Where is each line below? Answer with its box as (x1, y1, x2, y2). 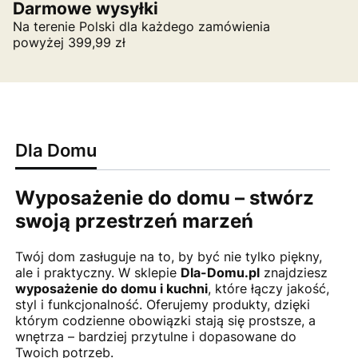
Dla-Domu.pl (180, 264, 260, 280)
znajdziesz (259, 264, 328, 280)
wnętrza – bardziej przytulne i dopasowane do (14, 328, 296, 344)
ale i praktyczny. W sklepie (14, 264, 181, 280)
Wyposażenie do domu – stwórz (14, 185, 314, 209)
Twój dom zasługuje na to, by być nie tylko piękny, (14, 248, 322, 265)
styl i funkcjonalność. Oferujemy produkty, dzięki (14, 296, 310, 312)
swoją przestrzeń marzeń (14, 209, 253, 233)
